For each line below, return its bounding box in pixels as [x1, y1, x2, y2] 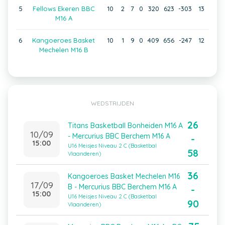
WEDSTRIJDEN [91, 99, 134, 107]
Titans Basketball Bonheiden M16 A [68, 121, 183, 130]
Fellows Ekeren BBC [32, 5, 95, 13]
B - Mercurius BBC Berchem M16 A [68, 182, 177, 191]
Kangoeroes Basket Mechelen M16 [68, 172, 180, 181]
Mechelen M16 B [39, 46, 88, 54]
